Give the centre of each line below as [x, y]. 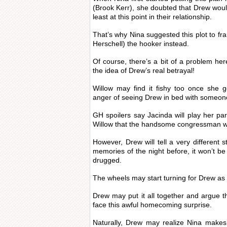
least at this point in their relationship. [152, 17]
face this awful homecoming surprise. [152, 205]
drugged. [107, 160]
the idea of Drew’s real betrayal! [144, 70]
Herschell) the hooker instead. [141, 44]
